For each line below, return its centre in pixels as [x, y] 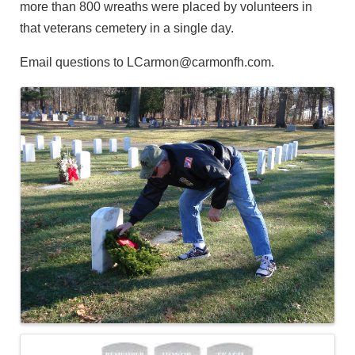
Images [56, 99]
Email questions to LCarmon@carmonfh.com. [147, 63]
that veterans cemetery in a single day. [127, 29]
